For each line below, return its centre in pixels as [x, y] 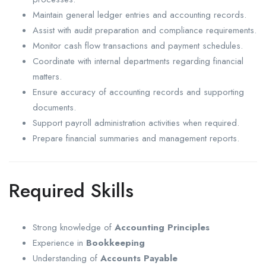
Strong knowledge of [74, 228]
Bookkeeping [115, 243]
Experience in [59, 243]
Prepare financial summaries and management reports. [136, 139]
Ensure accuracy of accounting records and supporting [138, 92]
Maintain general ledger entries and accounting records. [140, 15]
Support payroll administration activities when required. [136, 123]
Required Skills [71, 191]
